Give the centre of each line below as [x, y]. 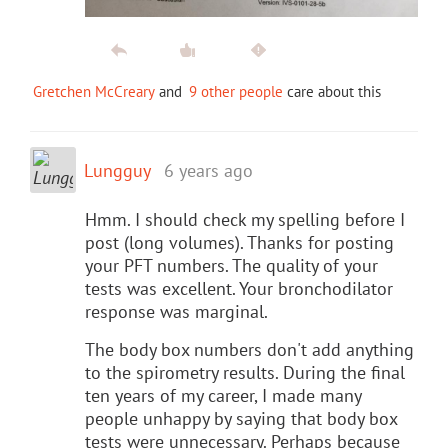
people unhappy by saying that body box [241, 418]
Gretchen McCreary [94, 91]
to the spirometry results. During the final [245, 372]
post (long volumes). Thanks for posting [239, 242]
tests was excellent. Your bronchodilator [239, 288]
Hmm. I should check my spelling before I [245, 219]
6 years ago [208, 170]
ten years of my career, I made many [223, 395]
